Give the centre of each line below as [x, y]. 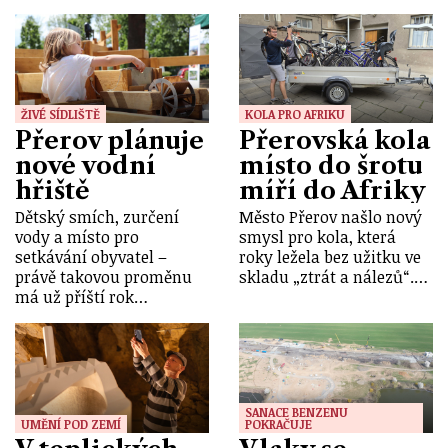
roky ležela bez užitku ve [330, 257]
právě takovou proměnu [103, 277]
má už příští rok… [81, 297]
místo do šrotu [331, 165]
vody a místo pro [77, 237]
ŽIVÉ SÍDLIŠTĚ [60, 113]
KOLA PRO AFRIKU [295, 113]
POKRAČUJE [278, 423]
